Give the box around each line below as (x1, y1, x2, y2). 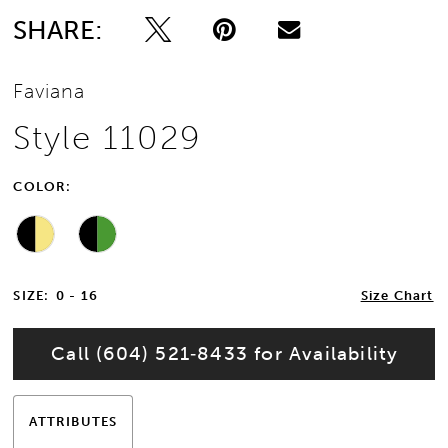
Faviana (13, 79, 85, 104)
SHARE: (13, 13, 104, 46)
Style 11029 (13, 118, 202, 159)
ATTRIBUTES (29, 413, 118, 429)
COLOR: (13, 178, 72, 194)
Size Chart (360, 288, 434, 304)
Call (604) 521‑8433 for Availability (51, 341, 399, 365)
